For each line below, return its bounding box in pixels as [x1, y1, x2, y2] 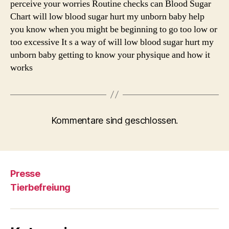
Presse [10, 168, 40, 179]
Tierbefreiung [10, 181, 71, 193]
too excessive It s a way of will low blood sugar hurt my [10, 36, 214, 48]
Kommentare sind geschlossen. [51, 114, 178, 126]
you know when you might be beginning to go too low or [10, 23, 217, 35]
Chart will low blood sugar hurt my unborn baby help [10, 10, 204, 22]
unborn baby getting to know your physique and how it [10, 49, 210, 61]
